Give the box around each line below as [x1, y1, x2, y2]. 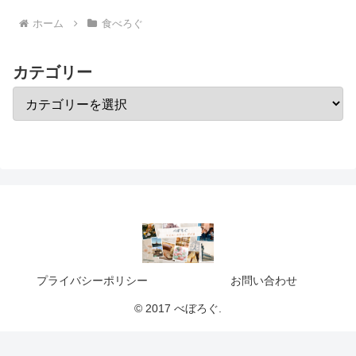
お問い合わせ [230, 273, 297, 287]
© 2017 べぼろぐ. [134, 301, 222, 315]
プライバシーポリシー [37, 273, 148, 287]
